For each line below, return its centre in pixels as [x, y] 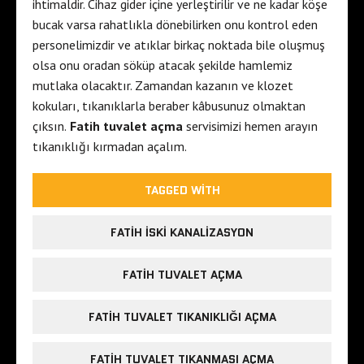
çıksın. [50, 126]
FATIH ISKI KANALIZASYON [182, 233]
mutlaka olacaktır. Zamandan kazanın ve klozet [163, 86]
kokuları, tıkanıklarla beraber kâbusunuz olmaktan [169, 106]
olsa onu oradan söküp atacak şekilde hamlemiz [162, 65]
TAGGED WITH [182, 191]
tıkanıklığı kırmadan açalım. [110, 147]
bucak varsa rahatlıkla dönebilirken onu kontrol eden [175, 25]
